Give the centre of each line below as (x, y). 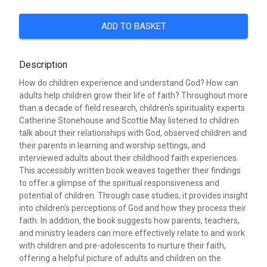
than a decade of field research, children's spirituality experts (132, 108)
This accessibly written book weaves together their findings (130, 170)
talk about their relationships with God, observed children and (133, 133)
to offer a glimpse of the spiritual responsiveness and (119, 183)
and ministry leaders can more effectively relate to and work (132, 233)
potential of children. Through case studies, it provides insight (133, 195)
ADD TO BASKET (133, 26)
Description (43, 65)
